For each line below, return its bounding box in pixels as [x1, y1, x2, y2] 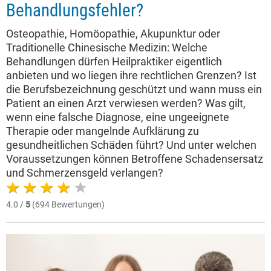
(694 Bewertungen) [30, 200, 105, 209]
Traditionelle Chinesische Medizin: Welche [6, 41, 207, 54]
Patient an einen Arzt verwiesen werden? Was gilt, [6, 97, 246, 109]
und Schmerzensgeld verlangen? [6, 166, 163, 179]
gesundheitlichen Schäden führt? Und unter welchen [6, 139, 256, 151]
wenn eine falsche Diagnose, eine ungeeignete [6, 111, 229, 123]
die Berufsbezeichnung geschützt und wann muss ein [6, 83, 262, 96]
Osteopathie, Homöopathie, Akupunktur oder [6, 27, 220, 40]
